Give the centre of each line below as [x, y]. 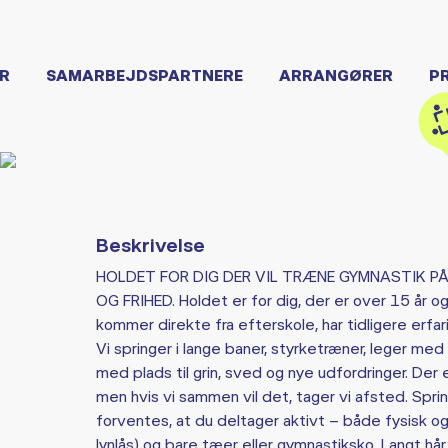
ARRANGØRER [336, 74]
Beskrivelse [150, 244]
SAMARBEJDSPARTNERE [144, 74]
